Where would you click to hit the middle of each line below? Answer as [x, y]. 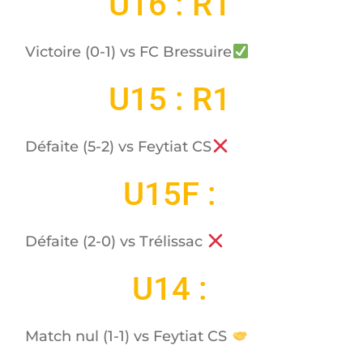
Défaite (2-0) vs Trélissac [116, 242]
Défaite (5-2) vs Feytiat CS [119, 146]
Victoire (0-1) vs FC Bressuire [129, 51]
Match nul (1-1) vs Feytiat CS [128, 337]
